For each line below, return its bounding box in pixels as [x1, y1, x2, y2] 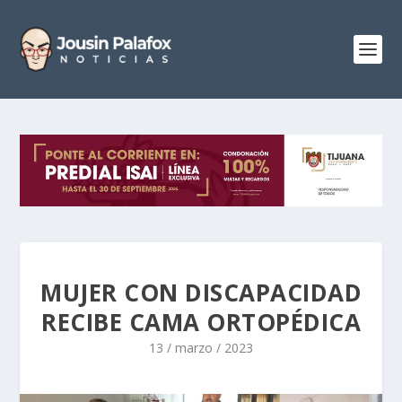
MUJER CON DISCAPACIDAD [40, 275, 362, 309]
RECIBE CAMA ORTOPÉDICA [41, 305, 361, 338]
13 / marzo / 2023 [149, 338, 253, 356]
